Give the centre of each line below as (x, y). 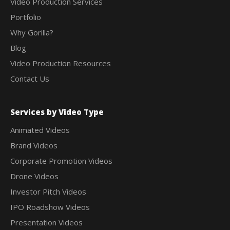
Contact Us (30, 78)
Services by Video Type (57, 112)
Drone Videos (34, 176)
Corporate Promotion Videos (61, 160)
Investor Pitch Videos (48, 191)
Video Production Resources (61, 63)
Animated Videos (40, 130)
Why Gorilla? (32, 32)
